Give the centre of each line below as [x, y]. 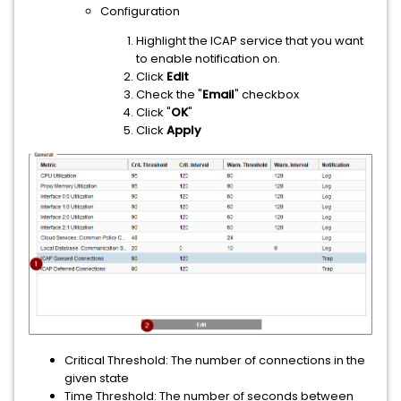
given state [97, 378]
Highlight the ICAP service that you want [250, 40]
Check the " [169, 94]
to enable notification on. [208, 58]
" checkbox [267, 94]
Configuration [140, 11]
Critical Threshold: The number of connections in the [215, 360]
